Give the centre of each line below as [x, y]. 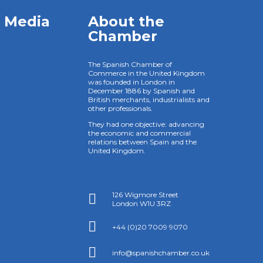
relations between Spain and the [143, 141]
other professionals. [121, 108]
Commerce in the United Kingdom [147, 73]
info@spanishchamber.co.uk [161, 252]
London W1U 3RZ [142, 204]
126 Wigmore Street [146, 195]
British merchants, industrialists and [149, 99]
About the [127, 22]
